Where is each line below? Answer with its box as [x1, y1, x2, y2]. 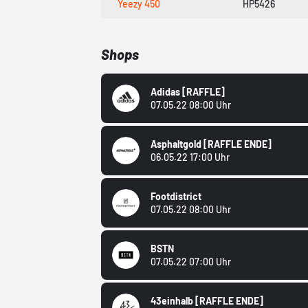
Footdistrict [151, 190, 202, 203]
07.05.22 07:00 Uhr [151, 256, 232, 268]
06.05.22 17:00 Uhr [151, 151, 230, 164]
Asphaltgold [151, 138, 204, 151]
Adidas [151, 86, 183, 98]
